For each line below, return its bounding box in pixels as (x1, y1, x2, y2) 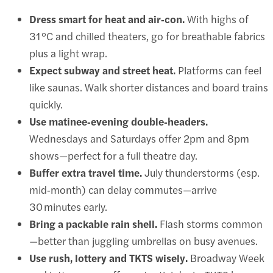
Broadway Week (188, 250, 264, 266)
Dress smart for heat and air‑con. (29, 12, 185, 27)
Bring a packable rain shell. (29, 216, 157, 232)
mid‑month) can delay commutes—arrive (29, 182, 217, 197)
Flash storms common (157, 216, 263, 232)
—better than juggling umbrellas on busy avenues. (29, 233, 258, 249)
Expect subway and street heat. (29, 63, 175, 78)
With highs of (185, 12, 249, 27)
